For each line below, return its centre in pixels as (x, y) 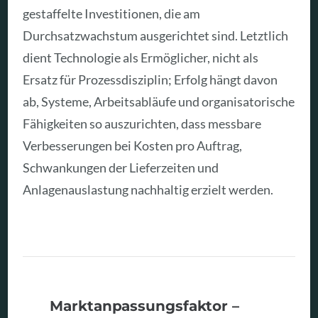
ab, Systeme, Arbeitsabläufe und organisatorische (159, 102)
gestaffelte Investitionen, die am (112, 14)
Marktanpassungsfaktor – (144, 305)
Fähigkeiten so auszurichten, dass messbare (142, 124)
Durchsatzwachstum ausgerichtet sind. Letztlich (156, 36)
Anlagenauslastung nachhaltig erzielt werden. (148, 190)
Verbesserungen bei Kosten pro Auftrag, (133, 146)
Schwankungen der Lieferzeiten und (121, 168)
